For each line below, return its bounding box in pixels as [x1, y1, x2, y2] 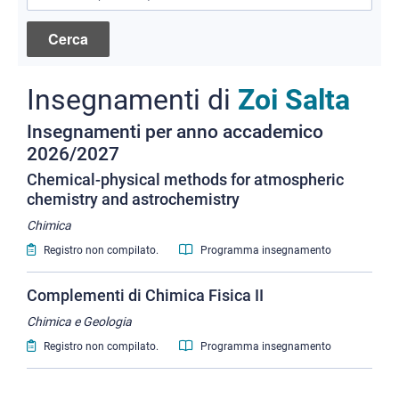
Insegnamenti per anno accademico [27, 121, 323, 143]
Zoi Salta [238, 84, 350, 118]
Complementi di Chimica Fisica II [27, 286, 264, 305]
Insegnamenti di [27, 84, 238, 118]
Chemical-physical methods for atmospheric [27, 170, 344, 190]
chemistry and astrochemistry [27, 190, 240, 209]
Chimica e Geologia [27, 314, 132, 330]
